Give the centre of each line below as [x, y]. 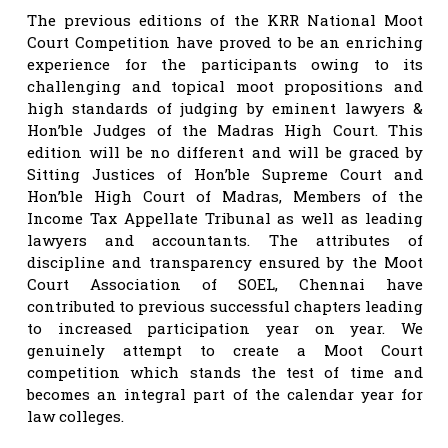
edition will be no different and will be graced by [225, 151]
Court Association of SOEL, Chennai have [225, 283]
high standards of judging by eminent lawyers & [225, 107]
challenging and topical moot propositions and [225, 85]
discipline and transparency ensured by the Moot [225, 261]
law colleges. [75, 415]
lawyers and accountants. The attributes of [225, 239]
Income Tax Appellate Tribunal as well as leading [225, 217]
